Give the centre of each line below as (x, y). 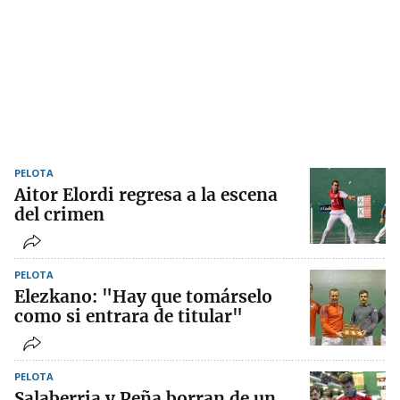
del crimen (59, 215)
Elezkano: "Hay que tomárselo (143, 297)
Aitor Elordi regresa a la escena (146, 195)
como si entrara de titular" (129, 317)
